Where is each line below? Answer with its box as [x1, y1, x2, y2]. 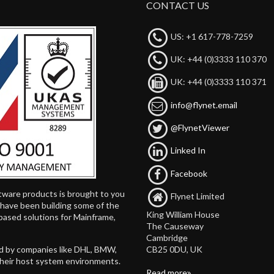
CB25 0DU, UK [146, 244, 202, 255]
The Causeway [146, 221, 204, 232]
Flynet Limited [169, 191, 225, 202]
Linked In [171, 145, 206, 156]
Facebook [171, 168, 208, 179]
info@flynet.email [171, 99, 238, 110]
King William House [146, 209, 220, 220]
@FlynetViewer [171, 122, 230, 133]
